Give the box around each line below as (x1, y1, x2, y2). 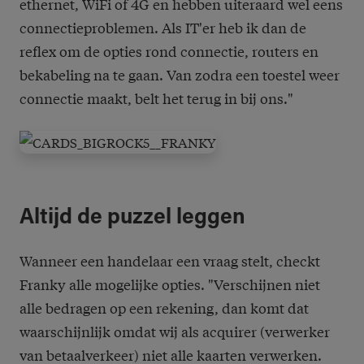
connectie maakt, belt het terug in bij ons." (19, 88, 293, 109)
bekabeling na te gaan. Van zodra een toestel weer (19, 64, 340, 85)
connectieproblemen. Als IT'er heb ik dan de (19, 17, 306, 38)
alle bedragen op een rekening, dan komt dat (19, 297, 309, 318)
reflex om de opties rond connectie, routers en (19, 41, 318, 62)
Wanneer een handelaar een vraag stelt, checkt (19, 250, 320, 271)
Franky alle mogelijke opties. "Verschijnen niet (19, 274, 320, 295)
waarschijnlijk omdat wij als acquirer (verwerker (19, 321, 330, 342)
